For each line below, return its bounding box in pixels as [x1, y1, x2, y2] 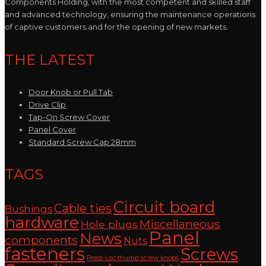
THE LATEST [5, 50, 95, 68]
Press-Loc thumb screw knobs [87, 254, 179, 262]
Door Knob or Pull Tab [28, 87, 113, 97]
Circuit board [113, 197, 215, 217]
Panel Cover [28, 124, 76, 134]
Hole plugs [81, 218, 138, 231]
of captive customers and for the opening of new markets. [5, 21, 228, 31]
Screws [180, 244, 238, 265]
